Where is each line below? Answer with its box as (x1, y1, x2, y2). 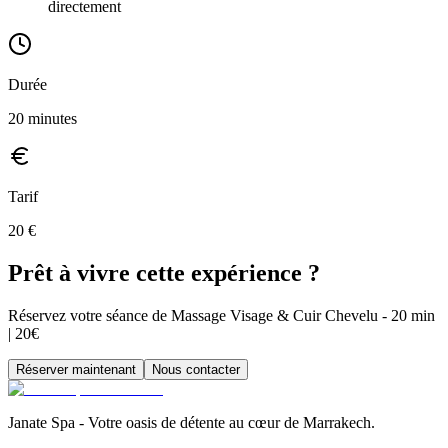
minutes (24, 110, 77, 128)
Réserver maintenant (16, 361, 136, 377)
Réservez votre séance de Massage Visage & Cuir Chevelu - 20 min (8, 306, 435, 324)
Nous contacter (152, 361, 240, 377)
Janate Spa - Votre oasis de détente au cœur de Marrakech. (8, 413, 375, 431)
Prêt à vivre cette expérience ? (8, 260, 320, 287)
